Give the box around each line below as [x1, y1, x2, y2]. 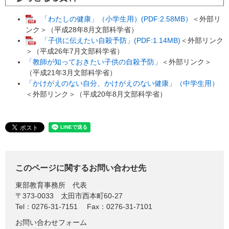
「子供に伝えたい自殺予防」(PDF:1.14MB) [41, 36, 180, 45]
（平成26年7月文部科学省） [33, 47, 124, 56]
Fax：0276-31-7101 [87, 202, 152, 211]
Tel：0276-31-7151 [15, 202, 78, 211]
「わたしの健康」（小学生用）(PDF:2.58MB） [41, 14, 192, 23]
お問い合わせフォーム [15, 218, 87, 227]
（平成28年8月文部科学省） [47, 26, 138, 34]
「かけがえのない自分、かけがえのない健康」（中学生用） [26, 79, 219, 88]
